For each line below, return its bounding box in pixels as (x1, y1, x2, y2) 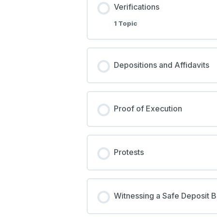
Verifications (113, 2, 159, 12)
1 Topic (113, 19, 137, 27)
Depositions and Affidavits (113, 60, 209, 70)
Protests (113, 147, 144, 157)
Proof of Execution (113, 104, 182, 113)
